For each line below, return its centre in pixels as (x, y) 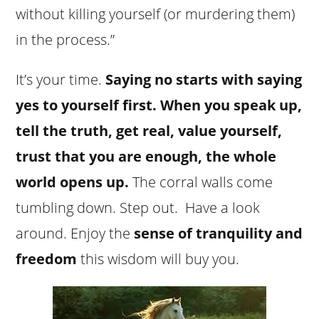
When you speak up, (231, 105)
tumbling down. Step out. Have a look (138, 207)
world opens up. (73, 182)
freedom (47, 258)
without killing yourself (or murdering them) (156, 14)
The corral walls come (201, 182)
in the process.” (66, 39)
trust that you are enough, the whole (146, 156)
